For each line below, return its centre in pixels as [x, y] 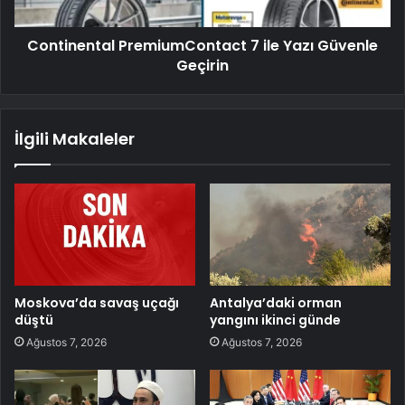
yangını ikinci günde [275, 320]
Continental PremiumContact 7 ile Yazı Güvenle [202, 45]
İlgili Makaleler [75, 138]
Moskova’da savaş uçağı [97, 302]
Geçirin [202, 65]
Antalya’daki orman [276, 302]
